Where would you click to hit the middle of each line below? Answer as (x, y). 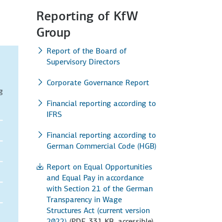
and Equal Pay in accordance (95, 177)
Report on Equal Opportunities (99, 166)
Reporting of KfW (87, 16)
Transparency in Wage (84, 199)
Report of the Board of (86, 51)
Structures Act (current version (98, 210)
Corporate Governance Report (98, 82)
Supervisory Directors (83, 61)
